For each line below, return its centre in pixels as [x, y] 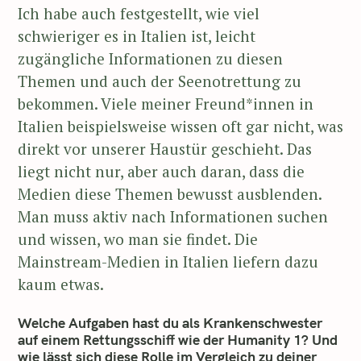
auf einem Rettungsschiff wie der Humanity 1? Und [178, 339]
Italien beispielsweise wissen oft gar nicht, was [180, 126]
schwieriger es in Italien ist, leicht [137, 36]
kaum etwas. [61, 284]
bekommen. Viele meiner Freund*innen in [166, 104]
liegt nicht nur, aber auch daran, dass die [161, 171]
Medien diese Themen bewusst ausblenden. [170, 194]
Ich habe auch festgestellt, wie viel [139, 13]
